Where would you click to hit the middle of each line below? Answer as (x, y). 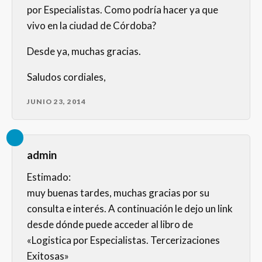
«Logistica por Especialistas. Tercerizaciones (123, 240)
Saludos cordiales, (66, 77)
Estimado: (49, 177)
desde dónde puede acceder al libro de (110, 225)
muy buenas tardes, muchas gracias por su (118, 193)
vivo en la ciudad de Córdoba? (92, 26)
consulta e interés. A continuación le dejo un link (130, 209)
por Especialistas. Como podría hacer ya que (123, 10)
